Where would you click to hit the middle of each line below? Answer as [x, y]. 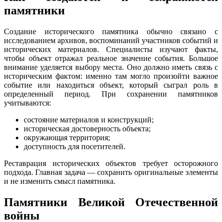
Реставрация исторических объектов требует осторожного [111, 164]
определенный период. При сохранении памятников [111, 94]
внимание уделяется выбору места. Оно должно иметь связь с [111, 67]
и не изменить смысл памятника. [60, 181]
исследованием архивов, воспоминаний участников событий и [111, 41]
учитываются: [28, 103]
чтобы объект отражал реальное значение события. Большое [111, 58]
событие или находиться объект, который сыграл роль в [111, 85]
